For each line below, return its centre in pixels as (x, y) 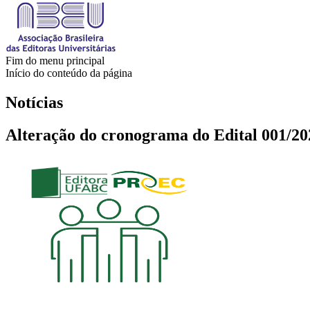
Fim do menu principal (55, 60)
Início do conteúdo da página (69, 73)
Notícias (34, 102)
